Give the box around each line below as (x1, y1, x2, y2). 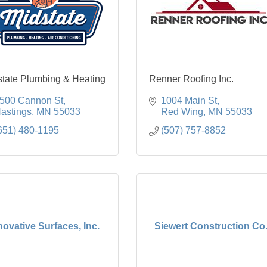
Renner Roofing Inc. (149, 74, 234, 84)
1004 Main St (161, 95, 217, 105)
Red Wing (161, 107, 203, 117)
